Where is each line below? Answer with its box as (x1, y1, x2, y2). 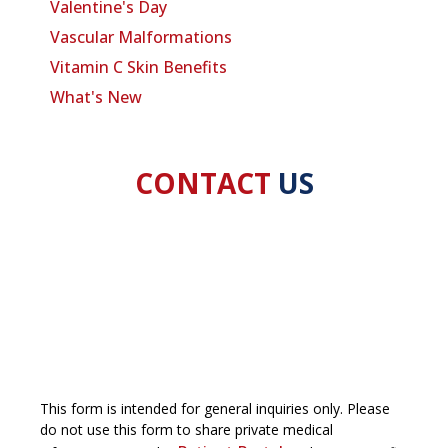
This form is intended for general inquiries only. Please (40, 398, 390, 418)
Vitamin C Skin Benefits (50, 55, 227, 78)
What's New (50, 85, 142, 108)
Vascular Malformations (50, 25, 232, 48)
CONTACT (134, 163, 271, 202)
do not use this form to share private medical (40, 419, 333, 439)
